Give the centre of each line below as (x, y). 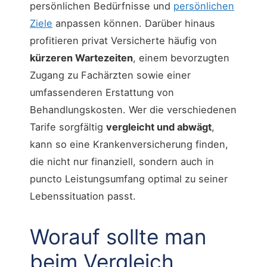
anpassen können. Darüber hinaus (134, 24)
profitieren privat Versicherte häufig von (123, 41)
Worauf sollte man (118, 237)
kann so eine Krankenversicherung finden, (129, 145)
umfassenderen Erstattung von (102, 93)
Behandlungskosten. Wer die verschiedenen (133, 110)
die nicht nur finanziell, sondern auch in (122, 162)
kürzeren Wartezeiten (81, 58)
